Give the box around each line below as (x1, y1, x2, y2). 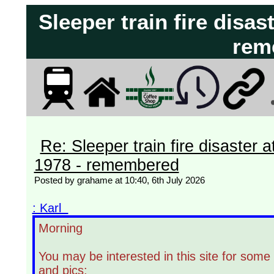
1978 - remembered (34, 155, 179, 174)
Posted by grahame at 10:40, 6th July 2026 (34, 174, 205, 185)
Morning (38, 221, 83, 235)
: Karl (32, 201, 68, 215)
